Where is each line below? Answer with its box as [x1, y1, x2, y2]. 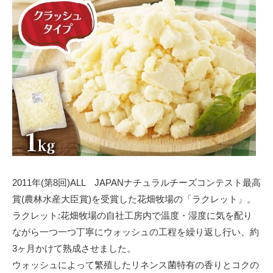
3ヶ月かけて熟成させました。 [12, 243, 136, 253]
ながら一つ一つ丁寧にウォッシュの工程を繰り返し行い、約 [12, 226, 259, 237]
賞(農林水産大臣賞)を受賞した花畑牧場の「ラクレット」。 [12, 193, 256, 204]
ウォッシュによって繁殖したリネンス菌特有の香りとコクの [12, 259, 259, 270]
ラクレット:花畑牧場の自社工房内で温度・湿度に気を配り [12, 210, 252, 221]
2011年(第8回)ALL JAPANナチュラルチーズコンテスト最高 [12, 177, 261, 188]
